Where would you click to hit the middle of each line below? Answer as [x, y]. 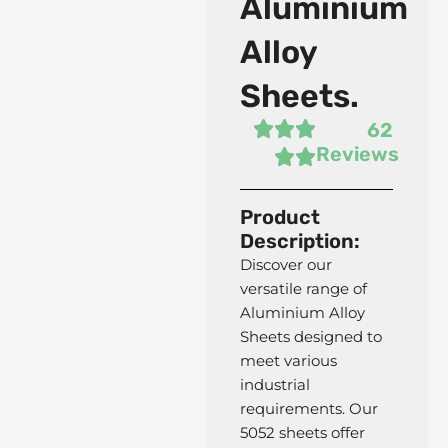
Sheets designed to [310, 337]
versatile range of [303, 289]
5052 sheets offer [302, 433]
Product [279, 217]
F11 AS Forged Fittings [112, 273]
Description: [299, 241]
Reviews [358, 154]
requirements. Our [308, 409]
